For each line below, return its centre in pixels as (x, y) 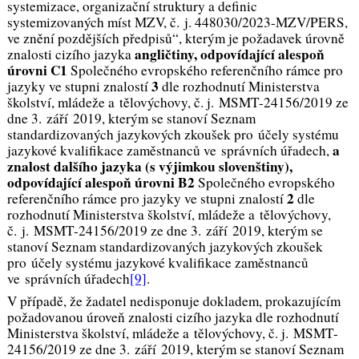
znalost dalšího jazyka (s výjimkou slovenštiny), (149, 166)
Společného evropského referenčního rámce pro (206, 70)
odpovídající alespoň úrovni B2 (102, 182)
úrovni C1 (38, 70)
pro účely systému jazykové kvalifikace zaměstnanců (157, 262)
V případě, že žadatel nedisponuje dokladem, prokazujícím (173, 301)
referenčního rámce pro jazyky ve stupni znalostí (147, 198)
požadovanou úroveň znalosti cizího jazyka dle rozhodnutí (173, 317)
